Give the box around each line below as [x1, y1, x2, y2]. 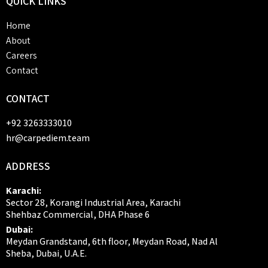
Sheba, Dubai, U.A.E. [6, 247, 87, 260]
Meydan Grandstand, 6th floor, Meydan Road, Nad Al [6, 235, 218, 248]
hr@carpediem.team [6, 132, 90, 144]
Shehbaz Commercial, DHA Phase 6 [6, 208, 150, 221]
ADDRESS [6, 159, 50, 173]
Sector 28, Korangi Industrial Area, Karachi [6, 196, 181, 209]
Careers [6, 49, 37, 62]
